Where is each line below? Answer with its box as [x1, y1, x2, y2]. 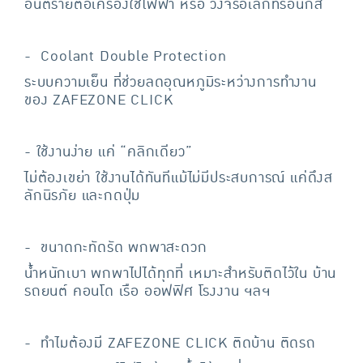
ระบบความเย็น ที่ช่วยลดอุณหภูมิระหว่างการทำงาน [24, 71, 317, 93]
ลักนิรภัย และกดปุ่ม [24, 185, 141, 207]
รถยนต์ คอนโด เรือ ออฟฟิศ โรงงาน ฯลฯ [24, 280, 271, 302]
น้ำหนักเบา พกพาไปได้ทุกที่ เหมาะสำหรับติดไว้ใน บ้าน [24, 263, 337, 284]
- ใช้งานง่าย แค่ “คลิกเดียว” [24, 141, 193, 163]
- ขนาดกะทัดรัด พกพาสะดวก [24, 237, 207, 258]
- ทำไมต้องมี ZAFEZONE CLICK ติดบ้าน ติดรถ [24, 332, 316, 354]
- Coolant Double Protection [24, 45, 227, 67]
